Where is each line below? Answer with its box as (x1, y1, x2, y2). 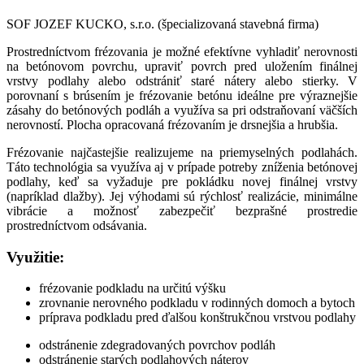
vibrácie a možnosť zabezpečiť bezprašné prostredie (6, 203, 357, 218)
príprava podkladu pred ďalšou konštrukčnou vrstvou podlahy (39, 310, 356, 325)
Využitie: (6, 248, 64, 266)
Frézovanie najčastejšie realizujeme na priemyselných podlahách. (6, 145, 357, 159)
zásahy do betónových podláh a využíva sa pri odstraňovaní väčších (6, 102, 357, 117)
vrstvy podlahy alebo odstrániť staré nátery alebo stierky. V (6, 73, 357, 88)
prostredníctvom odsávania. (6, 218, 147, 232)
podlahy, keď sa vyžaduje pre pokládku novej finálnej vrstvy (6, 174, 357, 188)
